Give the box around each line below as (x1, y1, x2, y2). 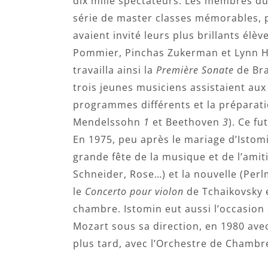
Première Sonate (156, 63, 234, 77)
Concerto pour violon (85, 185, 184, 198)
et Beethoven (150, 115, 223, 129)
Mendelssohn (73, 115, 144, 129)
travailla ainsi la (73, 63, 156, 77)
